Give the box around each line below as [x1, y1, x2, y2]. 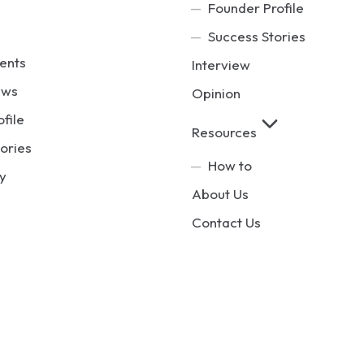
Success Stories [207, 28, 305, 45]
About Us [192, 185, 249, 202]
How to [207, 157, 252, 174]
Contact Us [192, 214, 261, 231]
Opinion [192, 84, 240, 102]
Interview [192, 56, 250, 73]
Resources [192, 123, 257, 141]
